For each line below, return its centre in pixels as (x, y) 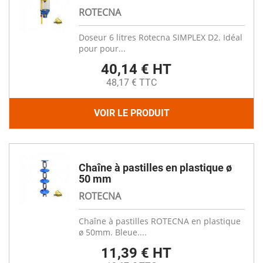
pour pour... (102, 48)
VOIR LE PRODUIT (131, 113)
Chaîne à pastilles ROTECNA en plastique (160, 221)
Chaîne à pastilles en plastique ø (155, 168)
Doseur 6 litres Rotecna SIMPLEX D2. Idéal (161, 37)
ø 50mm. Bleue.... (113, 232)
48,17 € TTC (131, 82)
